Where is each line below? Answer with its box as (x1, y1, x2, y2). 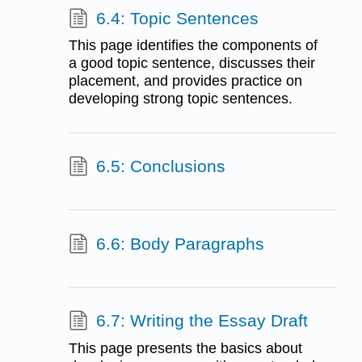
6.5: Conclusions (95, 157, 225, 176)
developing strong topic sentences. (68, 90, 293, 107)
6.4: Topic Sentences (95, 8, 259, 27)
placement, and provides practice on (68, 73, 302, 90)
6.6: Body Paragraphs (95, 234, 264, 253)
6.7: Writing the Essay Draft (95, 311, 308, 330)
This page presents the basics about (68, 339, 302, 356)
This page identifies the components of (68, 37, 318, 54)
